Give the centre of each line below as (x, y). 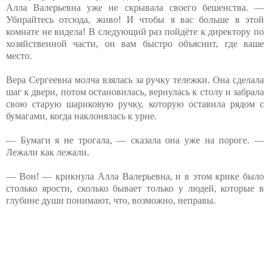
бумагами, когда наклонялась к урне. (81, 116)
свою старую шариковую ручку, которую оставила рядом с (135, 104)
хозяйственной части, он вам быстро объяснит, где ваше (135, 43)
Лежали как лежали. (48, 152)
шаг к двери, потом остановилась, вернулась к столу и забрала (135, 92)
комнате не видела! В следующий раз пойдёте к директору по (135, 31)
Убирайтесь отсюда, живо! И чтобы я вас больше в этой (135, 19)
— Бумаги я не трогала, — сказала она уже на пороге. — (135, 140)
